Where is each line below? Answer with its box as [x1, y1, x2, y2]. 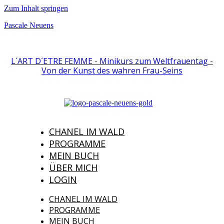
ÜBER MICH [49, 161, 97, 174]
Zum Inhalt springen [4, 4, 68, 12]
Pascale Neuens [4, 21, 53, 29]
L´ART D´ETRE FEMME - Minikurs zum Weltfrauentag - [11, 55, 213, 66]
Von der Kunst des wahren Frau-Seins [41, 64, 182, 76]
